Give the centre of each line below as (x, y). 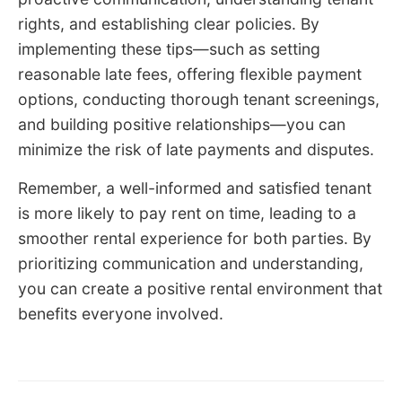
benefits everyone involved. (121, 314)
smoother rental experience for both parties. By (195, 239)
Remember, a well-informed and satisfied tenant (195, 188)
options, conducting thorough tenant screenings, (199, 100)
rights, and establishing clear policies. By (169, 24)
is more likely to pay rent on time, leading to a (187, 214)
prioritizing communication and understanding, (191, 264)
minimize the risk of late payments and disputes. (196, 150)
